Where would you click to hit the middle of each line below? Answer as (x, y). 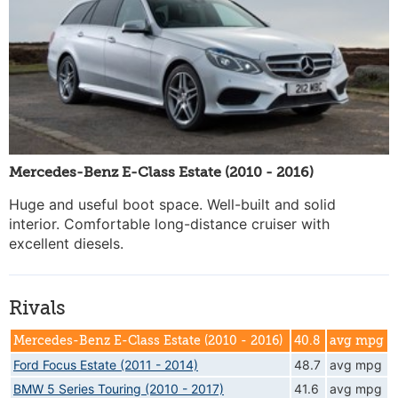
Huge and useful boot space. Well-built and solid (172, 204)
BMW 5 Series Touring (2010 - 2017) (119, 388)
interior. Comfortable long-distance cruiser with (169, 223)
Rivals (37, 307)
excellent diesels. (66, 243)
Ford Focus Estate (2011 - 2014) (106, 364)
